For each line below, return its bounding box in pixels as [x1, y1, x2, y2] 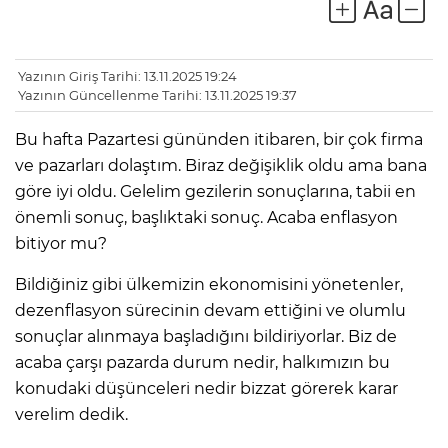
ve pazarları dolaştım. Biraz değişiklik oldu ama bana [15, 156, 427, 176]
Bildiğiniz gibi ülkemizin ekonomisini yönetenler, [15, 275, 403, 295]
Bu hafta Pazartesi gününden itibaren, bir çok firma [15, 130, 423, 150]
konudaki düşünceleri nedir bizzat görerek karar [15, 379, 398, 399]
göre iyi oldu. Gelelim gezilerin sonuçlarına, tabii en [15, 182, 416, 202]
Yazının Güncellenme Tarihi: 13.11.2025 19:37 [18, 87, 297, 104]
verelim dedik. [15, 405, 128, 425]
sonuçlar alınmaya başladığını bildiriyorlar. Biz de [15, 327, 397, 347]
